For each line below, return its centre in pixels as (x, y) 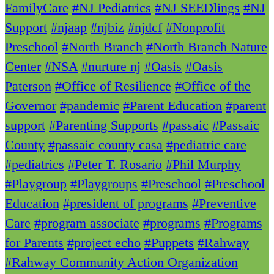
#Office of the (213, 86)
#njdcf (145, 28)
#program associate (87, 223)
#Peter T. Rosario (115, 165)
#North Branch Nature (207, 47)
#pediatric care (206, 145)
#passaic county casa (106, 145)
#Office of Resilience (113, 86)
